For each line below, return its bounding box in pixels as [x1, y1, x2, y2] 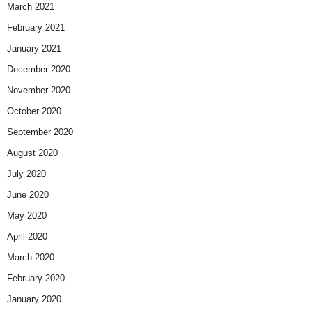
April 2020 [7, 231, 47, 242]
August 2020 [7, 148, 58, 159]
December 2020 [7, 64, 70, 75]
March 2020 [7, 252, 54, 263]
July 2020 [7, 169, 46, 180]
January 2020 [7, 294, 61, 305]
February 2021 [7, 22, 65, 33]
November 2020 [7, 85, 70, 96]
